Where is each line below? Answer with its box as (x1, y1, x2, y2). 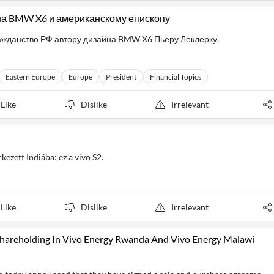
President (106, 72, 136, 81)
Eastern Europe (6, 72, 55, 81)
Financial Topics (150, 72, 201, 81)
